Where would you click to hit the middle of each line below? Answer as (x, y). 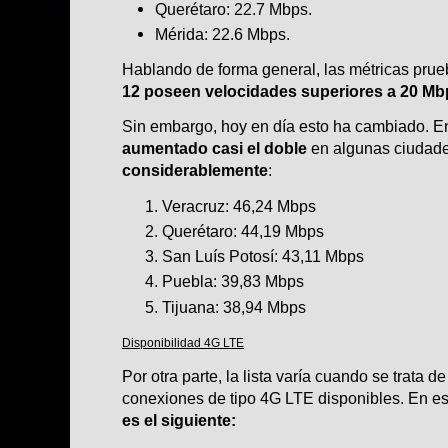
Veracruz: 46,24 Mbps (239, 205)
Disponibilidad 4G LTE (183, 342)
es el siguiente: (179, 420)
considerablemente (195, 170)
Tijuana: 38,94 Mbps (234, 306)
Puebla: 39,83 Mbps (233, 281)
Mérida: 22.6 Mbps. (222, 34)
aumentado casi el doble (214, 148)
